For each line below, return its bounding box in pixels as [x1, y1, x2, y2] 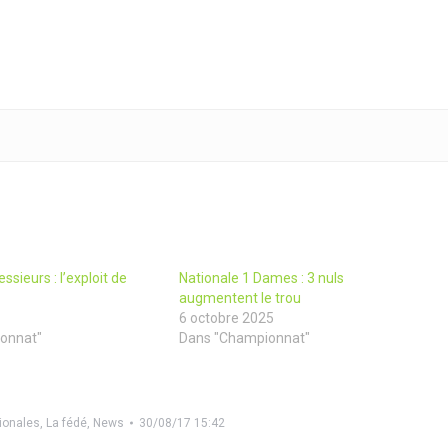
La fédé [45, 416, 87, 431]
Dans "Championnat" [178, 330, 310, 347]
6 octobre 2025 [178, 310, 274, 327]
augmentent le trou [178, 290, 301, 307]
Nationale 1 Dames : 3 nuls [178, 270, 344, 287]
